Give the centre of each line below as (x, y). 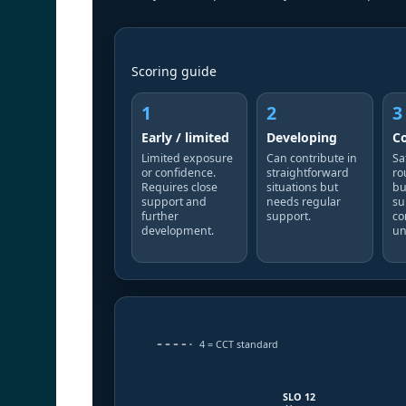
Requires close (179, 188)
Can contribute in (312, 159)
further (160, 217)
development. (178, 231)
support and (174, 202)
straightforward (308, 173)
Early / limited (185, 138)
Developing (302, 138)
